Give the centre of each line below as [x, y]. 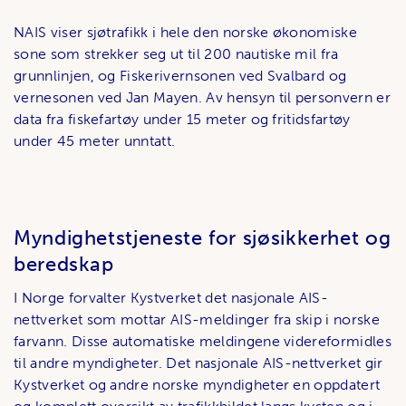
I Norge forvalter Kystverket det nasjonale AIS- [171, 298]
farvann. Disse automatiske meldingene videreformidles [203, 342]
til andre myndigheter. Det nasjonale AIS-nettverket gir [198, 363]
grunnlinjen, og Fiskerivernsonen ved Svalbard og [180, 76]
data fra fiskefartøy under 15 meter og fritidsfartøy [182, 120]
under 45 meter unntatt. [95, 141]
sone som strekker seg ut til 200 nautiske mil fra [176, 54]
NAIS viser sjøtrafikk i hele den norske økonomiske [186, 33]
